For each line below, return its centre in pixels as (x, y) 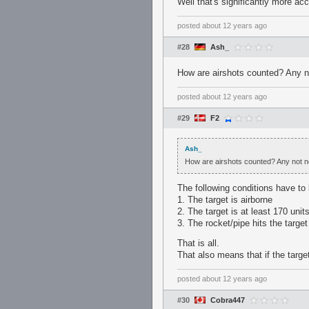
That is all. (198, 243)
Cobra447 (228, 300)
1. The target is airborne (225, 200)
